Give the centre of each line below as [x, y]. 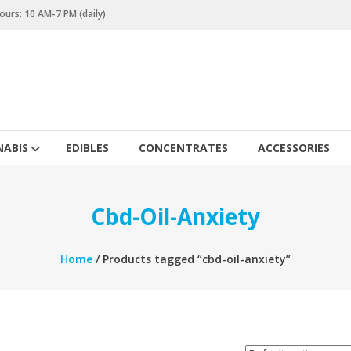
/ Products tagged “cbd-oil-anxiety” [192, 259]
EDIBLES [87, 148]
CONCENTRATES [183, 148]
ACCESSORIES [294, 148]
